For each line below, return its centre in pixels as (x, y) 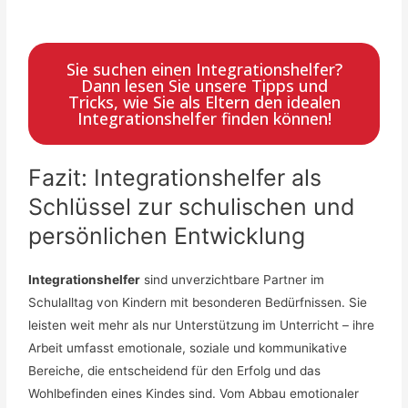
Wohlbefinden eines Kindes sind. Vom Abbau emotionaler (194, 393)
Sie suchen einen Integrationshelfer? (204, 69)
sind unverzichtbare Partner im (233, 279)
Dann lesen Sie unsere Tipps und (204, 85)
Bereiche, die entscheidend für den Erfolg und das (175, 370)
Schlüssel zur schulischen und (192, 206)
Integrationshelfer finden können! (204, 118)
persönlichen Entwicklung (167, 235)
